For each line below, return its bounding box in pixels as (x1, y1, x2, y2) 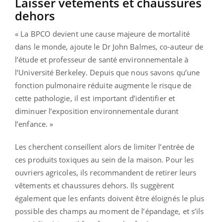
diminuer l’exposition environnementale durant (15, 106, 179, 116)
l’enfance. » (15, 119, 54, 129)
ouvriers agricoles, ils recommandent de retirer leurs (15, 167, 197, 178)
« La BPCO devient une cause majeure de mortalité (15, 29, 190, 39)
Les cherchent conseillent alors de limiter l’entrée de (15, 142, 195, 152)
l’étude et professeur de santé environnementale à (15, 55, 188, 65)
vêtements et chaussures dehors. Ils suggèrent (15, 180, 174, 191)
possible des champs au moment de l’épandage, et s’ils (15, 206, 204, 217)
